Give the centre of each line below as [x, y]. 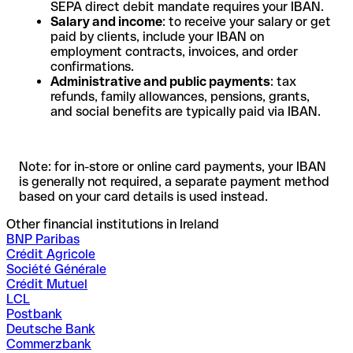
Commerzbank [49, 344]
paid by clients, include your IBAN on [157, 36]
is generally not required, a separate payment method [174, 181]
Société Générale [56, 269]
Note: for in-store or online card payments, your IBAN [173, 166]
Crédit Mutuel [47, 284]
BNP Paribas [43, 239]
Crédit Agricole [51, 254]
